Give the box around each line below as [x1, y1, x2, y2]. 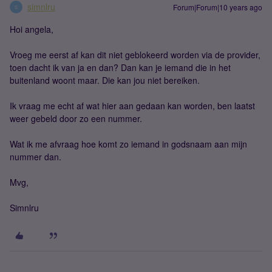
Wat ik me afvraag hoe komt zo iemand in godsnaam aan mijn [10, 138, 247, 150]
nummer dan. [10, 151, 61, 163]
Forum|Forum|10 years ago [173, 2, 262, 12]
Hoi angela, [10, 23, 53, 35]
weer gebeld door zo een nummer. [10, 112, 142, 124]
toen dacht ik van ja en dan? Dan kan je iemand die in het [10, 61, 231, 73]
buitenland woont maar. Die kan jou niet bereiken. [10, 74, 200, 86]
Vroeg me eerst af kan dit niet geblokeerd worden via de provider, [10, 49, 260, 61]
